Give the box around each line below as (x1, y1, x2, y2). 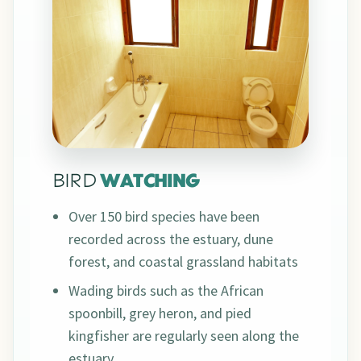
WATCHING (100, 172, 201, 194)
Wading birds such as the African (68, 281, 263, 301)
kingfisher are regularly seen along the (68, 326, 299, 346)
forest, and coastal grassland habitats (68, 252, 298, 272)
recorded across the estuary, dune (68, 230, 273, 249)
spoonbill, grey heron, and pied (68, 304, 251, 323)
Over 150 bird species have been (68, 207, 259, 226)
